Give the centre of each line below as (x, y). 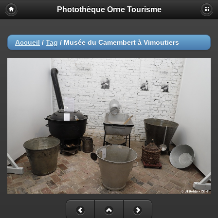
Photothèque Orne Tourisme (109, 9)
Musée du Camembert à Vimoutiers (121, 42)
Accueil (27, 42)
